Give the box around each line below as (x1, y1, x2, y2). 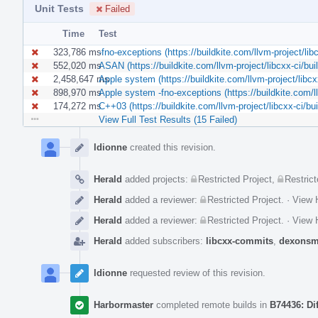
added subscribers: (122, 235, 206, 246)
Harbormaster (94, 299, 153, 310)
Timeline (23, 137, 61, 148)
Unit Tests (35, 2, 84, 14)
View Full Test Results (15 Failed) (99, 114, 237, 125)
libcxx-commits (206, 235, 273, 246)
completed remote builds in (153, 299, 270, 310)
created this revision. (127, 141, 216, 153)
